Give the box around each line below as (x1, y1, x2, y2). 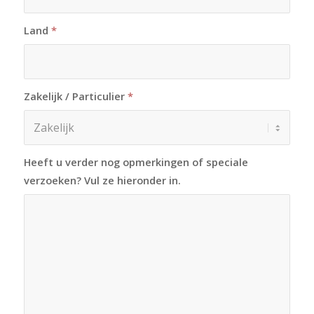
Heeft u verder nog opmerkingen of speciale (23, 155, 248, 170)
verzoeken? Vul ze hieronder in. (23, 173, 181, 188)
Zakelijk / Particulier (23, 89, 128, 104)
